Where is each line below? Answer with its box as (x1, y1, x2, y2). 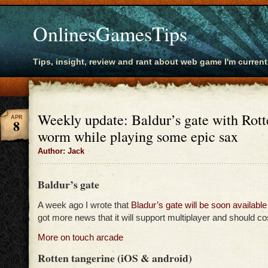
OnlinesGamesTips (33, 20, 187, 47)
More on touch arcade (38, 232, 123, 243)
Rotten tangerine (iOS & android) (38, 250, 192, 266)
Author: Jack (38, 147, 84, 156)
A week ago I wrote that (38, 200, 131, 211)
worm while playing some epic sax (38, 127, 238, 146)
